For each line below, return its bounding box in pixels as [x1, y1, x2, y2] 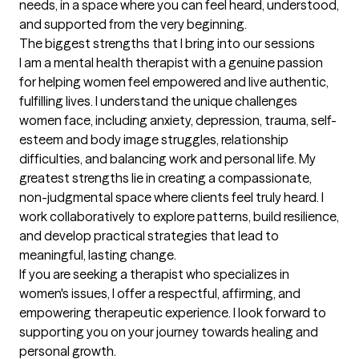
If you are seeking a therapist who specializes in [19, 266, 289, 282]
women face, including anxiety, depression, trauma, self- [19, 112, 337, 128]
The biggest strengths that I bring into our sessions [19, 35, 315, 51]
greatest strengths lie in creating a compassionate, [19, 170, 312, 186]
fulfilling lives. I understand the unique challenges [19, 93, 297, 109]
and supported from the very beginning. [19, 16, 247, 32]
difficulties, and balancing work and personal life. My [19, 151, 316, 167]
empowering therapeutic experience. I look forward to [19, 305, 326, 321]
